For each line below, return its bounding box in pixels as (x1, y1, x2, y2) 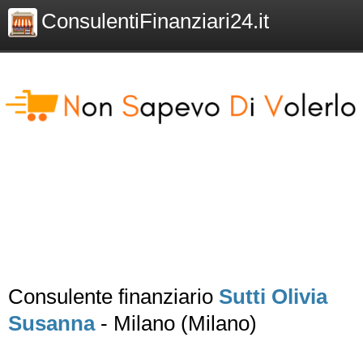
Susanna (8, 311, 95, 335)
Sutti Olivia (219, 284, 327, 309)
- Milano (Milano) (95, 311, 257, 335)
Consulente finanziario (8, 284, 219, 309)
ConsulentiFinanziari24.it (41, 9, 269, 33)
